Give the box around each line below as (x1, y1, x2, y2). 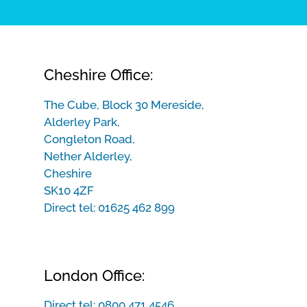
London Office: (44, 267, 145, 284)
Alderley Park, (44, 115, 120, 129)
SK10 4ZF (44, 184, 94, 197)
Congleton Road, (44, 132, 135, 146)
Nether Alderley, (44, 149, 132, 163)
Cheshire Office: (44, 66, 153, 84)
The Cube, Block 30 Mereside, (44, 98, 204, 112)
